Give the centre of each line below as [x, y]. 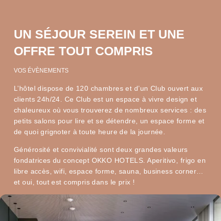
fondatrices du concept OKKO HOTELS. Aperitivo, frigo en [110, 160]
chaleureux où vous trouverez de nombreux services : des [110, 110]
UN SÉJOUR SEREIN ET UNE [99, 34]
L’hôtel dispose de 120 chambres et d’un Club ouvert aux [109, 88]
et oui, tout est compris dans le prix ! [74, 182]
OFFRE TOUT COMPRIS [83, 51]
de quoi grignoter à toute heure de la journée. [90, 131]
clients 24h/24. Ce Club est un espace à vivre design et [106, 99]
